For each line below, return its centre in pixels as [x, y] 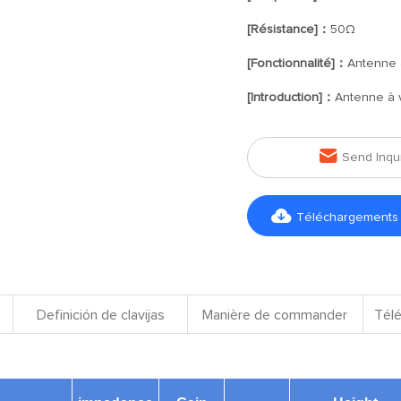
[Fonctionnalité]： [297, 64]
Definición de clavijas [100, 315]
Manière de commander [275, 315]
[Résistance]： [288, 30]
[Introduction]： [290, 98]
